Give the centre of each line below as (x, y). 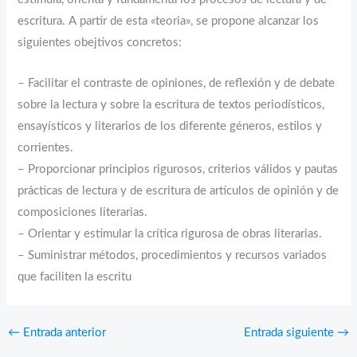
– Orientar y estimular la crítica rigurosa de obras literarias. (170, 233)
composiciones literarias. (83, 212)
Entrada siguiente (291, 333)
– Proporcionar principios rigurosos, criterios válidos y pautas (178, 169)
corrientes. (46, 147)
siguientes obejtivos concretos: (100, 43)
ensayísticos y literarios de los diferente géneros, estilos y (170, 126)
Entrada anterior (63, 333)
